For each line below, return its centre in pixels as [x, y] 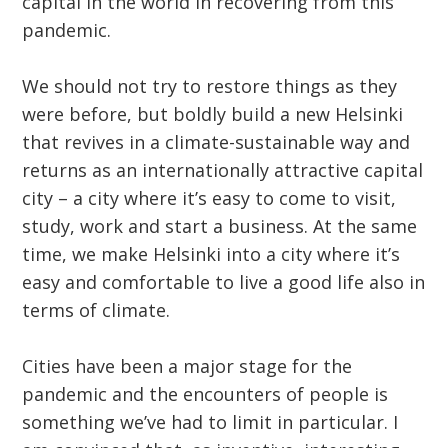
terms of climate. [96, 310]
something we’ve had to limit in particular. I [210, 422]
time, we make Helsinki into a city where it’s [211, 254]
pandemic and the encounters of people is [205, 394]
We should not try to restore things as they [210, 86]
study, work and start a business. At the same [220, 226]
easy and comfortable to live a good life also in [224, 282]
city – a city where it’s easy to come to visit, [209, 198]
